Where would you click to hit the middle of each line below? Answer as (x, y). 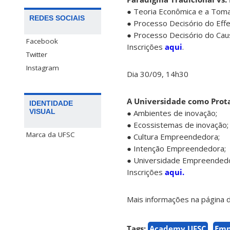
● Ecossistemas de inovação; (178, 125)
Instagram (43, 68)
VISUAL (42, 112)
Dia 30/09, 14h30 (158, 74)
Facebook (42, 41)
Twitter (37, 55)
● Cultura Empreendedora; (173, 137)
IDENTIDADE (51, 103)
